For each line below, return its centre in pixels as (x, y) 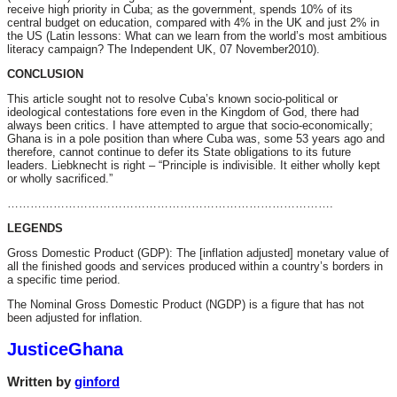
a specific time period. (64, 280)
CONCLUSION (45, 74)
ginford (97, 381)
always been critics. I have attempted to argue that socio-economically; (190, 126)
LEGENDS (35, 229)
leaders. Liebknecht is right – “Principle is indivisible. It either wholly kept (194, 166)
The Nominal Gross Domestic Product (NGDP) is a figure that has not (186, 305)
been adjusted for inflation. (75, 318)
